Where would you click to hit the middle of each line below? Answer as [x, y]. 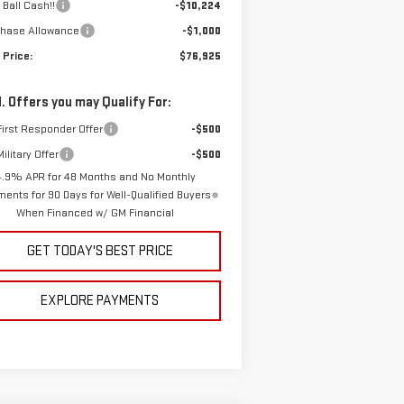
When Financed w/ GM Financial [96, 213]
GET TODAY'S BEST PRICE [100, 252]
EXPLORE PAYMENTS [100, 301]
